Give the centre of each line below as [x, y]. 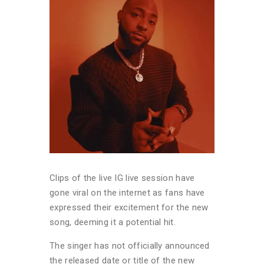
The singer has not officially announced [130, 245]
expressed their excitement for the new [129, 207]
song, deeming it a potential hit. [113, 222]
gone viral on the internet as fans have [127, 192]
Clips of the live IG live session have [122, 178]
